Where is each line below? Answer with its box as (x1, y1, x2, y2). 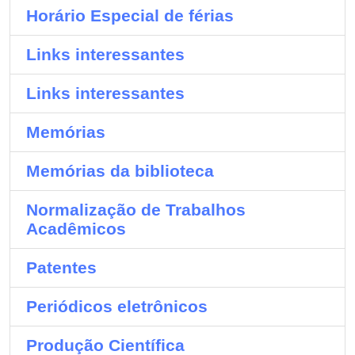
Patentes (26, 258, 97, 277)
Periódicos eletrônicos (26, 297, 208, 315)
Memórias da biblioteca (26, 162, 214, 180)
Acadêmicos (26, 219, 126, 238)
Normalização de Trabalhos (26, 200, 246, 219)
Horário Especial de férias (26, 6, 234, 25)
